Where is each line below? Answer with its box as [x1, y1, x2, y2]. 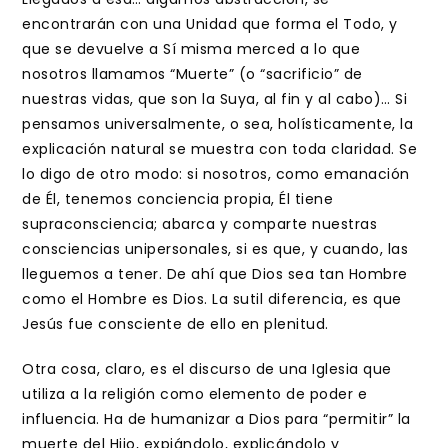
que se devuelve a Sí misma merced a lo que [22, 39, 361, 59]
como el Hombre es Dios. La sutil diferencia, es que [22, 289, 402, 309]
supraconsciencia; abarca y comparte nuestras [22, 214, 378, 234]
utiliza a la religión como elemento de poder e [22, 384, 368, 404]
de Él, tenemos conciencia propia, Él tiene [22, 189, 334, 209]
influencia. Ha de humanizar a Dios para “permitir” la [22, 409, 411, 429]
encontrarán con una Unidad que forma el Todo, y [22, 14, 398, 34]
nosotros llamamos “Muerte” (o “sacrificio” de [22, 64, 363, 84]
